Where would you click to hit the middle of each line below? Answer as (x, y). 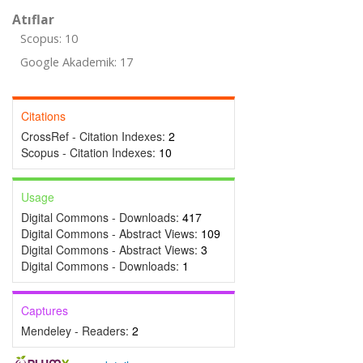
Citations (43, 116)
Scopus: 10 (49, 38)
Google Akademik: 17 (77, 62)
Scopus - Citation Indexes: (90, 152)
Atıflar (33, 19)
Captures (45, 310)
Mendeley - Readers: (77, 331)
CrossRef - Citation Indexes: (95, 136)
